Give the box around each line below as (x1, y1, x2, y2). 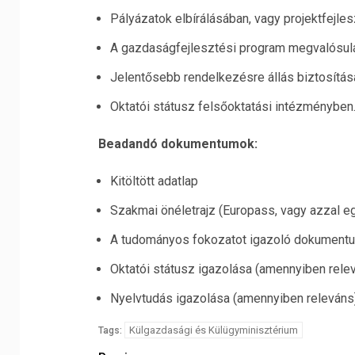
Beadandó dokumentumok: (97, 136, 258, 151)
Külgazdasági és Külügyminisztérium (128, 324, 298, 336)
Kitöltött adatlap (109, 174, 198, 189)
